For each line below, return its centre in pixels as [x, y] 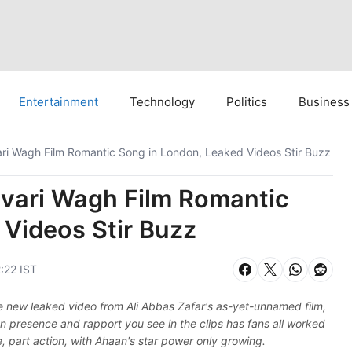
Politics [247, 102]
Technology [162, 102]
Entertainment [59, 102]
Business [324, 102]
